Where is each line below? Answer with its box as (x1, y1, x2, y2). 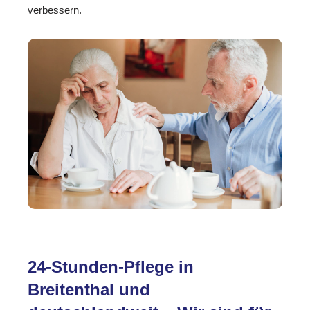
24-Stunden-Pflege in (28, 257, 194, 276)
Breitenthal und (28, 280, 150, 299)
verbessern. (28, 3, 82, 16)
